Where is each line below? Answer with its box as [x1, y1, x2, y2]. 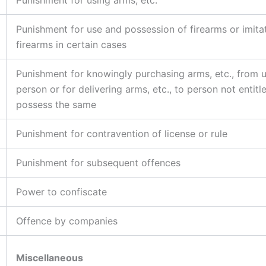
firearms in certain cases [16, 38, 126, 50]
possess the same [16, 98, 96, 110]
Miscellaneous [16, 251, 83, 264]
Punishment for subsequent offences [16, 156, 180, 169]
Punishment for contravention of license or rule [16, 127, 227, 140]
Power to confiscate [16, 185, 107, 198]
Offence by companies [16, 214, 118, 227]
